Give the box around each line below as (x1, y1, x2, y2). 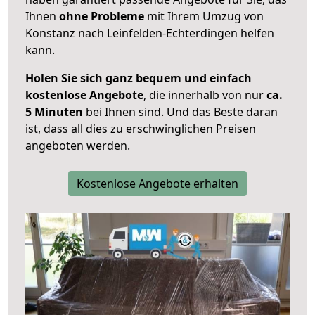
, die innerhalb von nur (143, 87, 266, 103)
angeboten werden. (25, 138, 130, 154)
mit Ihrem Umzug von (144, 8, 264, 25)
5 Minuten (25, 104, 83, 120)
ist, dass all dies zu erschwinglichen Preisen (25, 121, 256, 137)
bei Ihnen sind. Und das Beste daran (83, 104, 278, 120)
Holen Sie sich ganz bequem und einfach (25, 70, 252, 86)
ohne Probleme (59, 8, 144, 25)
